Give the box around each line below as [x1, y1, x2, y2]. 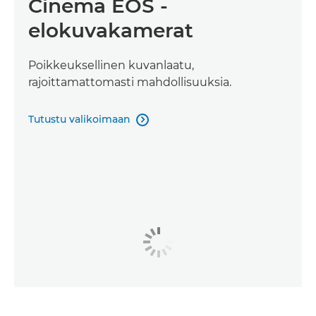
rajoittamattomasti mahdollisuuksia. [28, 75, 231, 89]
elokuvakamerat [28, 18, 193, 42]
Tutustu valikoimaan [28, 112, 130, 126]
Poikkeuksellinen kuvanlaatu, [28, 58, 194, 72]
